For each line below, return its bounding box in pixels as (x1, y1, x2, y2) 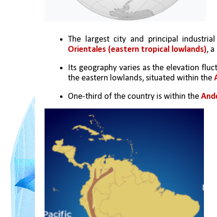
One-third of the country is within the (68, 92, 201, 102)
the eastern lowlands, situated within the (68, 73, 214, 83)
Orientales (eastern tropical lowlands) (68, 45, 206, 54)
